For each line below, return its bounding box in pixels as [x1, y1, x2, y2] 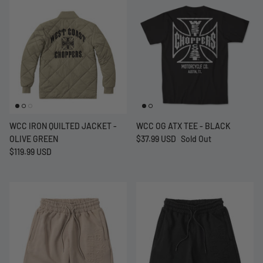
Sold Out [181, 133, 211, 144]
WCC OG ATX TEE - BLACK [136, 120, 231, 131]
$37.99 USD [136, 133, 176, 144]
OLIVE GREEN [9, 133, 58, 144]
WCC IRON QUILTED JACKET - [9, 120, 117, 131]
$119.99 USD [9, 146, 52, 157]
